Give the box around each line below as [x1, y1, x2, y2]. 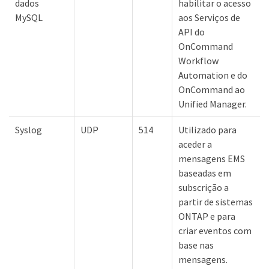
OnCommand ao [178, 83, 245, 95]
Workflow [178, 54, 219, 67]
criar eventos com [178, 224, 252, 237]
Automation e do [178, 68, 247, 81]
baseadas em [178, 166, 231, 179]
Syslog [15, 123, 42, 136]
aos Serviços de [178, 11, 240, 23]
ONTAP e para [178, 210, 235, 222]
